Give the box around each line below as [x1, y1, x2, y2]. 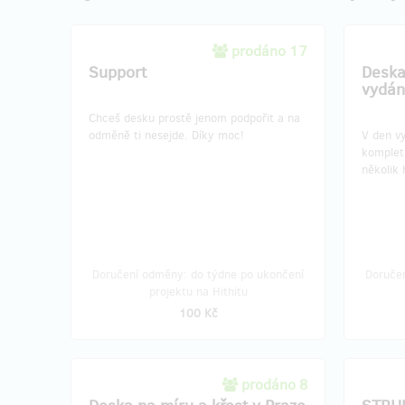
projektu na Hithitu [148, 284, 248, 299]
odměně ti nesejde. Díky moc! [89, 127, 244, 143]
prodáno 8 [241, 375, 307, 394]
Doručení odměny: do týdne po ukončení [92, 267, 304, 282]
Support [89, 61, 146, 83]
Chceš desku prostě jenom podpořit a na [89, 110, 300, 126]
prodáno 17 [231, 42, 307, 61]
